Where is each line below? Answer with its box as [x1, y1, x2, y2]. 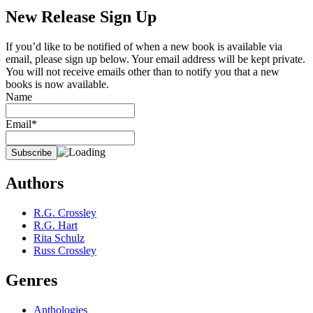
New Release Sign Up [6, 7, 156, 26]
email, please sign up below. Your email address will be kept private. [6, 52, 305, 65]
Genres [6, 270, 57, 289]
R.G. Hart [34, 219, 78, 231]
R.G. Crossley [34, 206, 96, 219]
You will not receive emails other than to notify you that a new [6, 65, 279, 78]
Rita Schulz [34, 231, 85, 244]
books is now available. [6, 78, 109, 90]
